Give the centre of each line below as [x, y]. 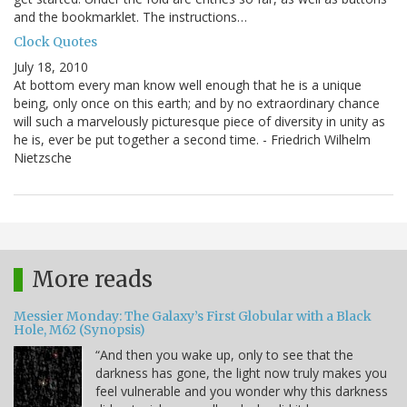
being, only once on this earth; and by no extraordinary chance [197, 104]
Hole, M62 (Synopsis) [79, 330]
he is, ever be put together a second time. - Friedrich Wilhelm [192, 140]
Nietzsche [43, 158]
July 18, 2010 [51, 67]
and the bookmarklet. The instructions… [130, 17]
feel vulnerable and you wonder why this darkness [242, 392]
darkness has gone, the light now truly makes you [241, 373]
